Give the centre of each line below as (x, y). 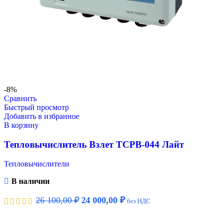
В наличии (30, 181)
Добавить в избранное (42, 116)
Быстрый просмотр (36, 108)
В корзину (21, 125)
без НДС (139, 201)
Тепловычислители (37, 164)
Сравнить (20, 99)
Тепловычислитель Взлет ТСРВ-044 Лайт (94, 145)
